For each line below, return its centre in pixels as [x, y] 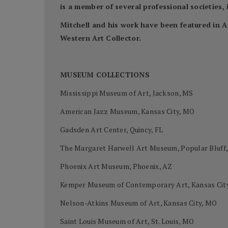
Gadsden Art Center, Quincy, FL [112, 130]
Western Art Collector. [101, 38]
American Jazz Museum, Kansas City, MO [127, 111]
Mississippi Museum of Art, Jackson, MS [127, 93]
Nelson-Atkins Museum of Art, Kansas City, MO [139, 203]
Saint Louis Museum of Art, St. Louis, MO [127, 221]
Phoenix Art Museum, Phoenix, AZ [116, 166]
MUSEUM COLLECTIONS [105, 75]
